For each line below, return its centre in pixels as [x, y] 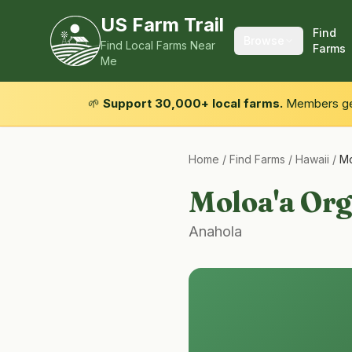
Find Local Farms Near [158, 45]
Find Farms [257, 159]
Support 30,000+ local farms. [193, 103]
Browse [264, 40]
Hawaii [312, 159]
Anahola [215, 231]
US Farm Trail [162, 25]
